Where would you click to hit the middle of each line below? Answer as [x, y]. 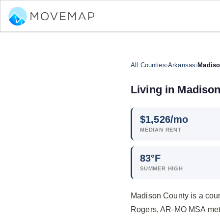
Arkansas [182, 65]
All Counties [148, 65]
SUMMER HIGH [162, 168]
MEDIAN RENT [161, 130]
